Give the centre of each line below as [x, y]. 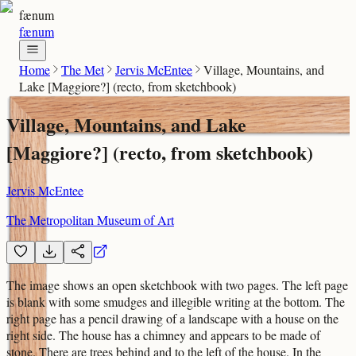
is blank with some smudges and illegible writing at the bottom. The [176, 301]
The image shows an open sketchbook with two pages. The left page [177, 284]
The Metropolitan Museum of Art [90, 219]
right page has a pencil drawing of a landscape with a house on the [172, 318]
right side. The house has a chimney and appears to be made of [163, 335]
